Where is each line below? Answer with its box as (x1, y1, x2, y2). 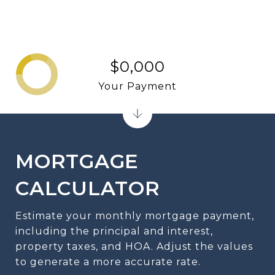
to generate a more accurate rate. (15, 256, 201, 268)
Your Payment (98, 80, 177, 92)
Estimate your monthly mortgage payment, (15, 210, 254, 222)
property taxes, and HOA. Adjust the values (15, 241, 253, 252)
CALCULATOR (15, 176, 160, 200)
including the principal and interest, (15, 225, 213, 237)
